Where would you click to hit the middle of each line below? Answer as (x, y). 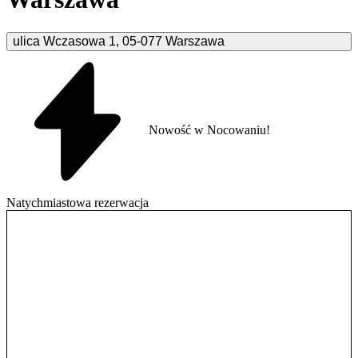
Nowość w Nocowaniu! (209, 130)
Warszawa (195, 41)
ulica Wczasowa (59, 41)
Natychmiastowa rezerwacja (78, 202)
